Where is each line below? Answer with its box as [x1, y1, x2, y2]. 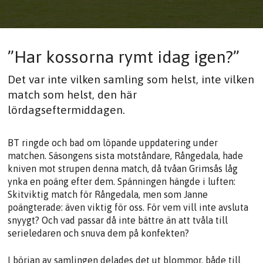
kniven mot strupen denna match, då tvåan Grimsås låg [8, 163, 238, 174]
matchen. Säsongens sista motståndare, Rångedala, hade [8, 150, 244, 161]
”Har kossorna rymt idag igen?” [8, 46, 240, 66]
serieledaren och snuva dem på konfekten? [8, 227, 190, 238]
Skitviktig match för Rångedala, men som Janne [8, 188, 208, 200]
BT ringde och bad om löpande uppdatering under [8, 137, 218, 148]
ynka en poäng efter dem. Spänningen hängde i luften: [8, 176, 236, 187]
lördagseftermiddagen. [8, 103, 126, 116]
